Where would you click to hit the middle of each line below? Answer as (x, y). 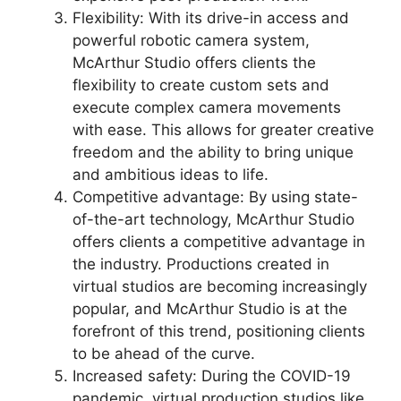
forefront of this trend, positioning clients (219, 331)
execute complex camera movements (207, 107)
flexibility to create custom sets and (201, 85)
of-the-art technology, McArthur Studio (213, 219)
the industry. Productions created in (201, 264)
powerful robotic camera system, (191, 40)
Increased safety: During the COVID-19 (212, 375)
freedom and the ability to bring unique (213, 152)
